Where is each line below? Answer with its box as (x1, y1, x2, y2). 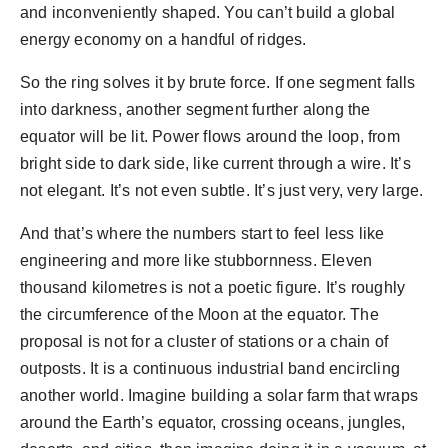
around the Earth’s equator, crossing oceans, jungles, (20, 414, 406, 432)
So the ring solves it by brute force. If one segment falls (20, 74, 416, 92)
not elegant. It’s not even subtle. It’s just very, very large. (20, 182, 424, 200)
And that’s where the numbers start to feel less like (20, 225, 385, 243)
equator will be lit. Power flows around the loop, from (20, 128, 400, 146)
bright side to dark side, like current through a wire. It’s (20, 155, 411, 173)
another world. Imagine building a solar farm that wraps (20, 387, 419, 405)
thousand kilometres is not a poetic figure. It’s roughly (20, 279, 406, 297)
